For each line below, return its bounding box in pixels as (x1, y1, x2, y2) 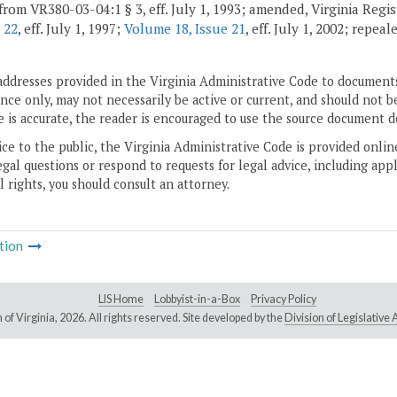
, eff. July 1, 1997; (18, 19, 124, 38)
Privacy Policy (251, 292, 316, 307)
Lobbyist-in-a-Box (154, 292, 240, 307)
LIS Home (98, 292, 144, 307)
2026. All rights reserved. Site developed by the (58, 311, 284, 325)
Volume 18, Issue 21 (124, 19, 245, 38)
